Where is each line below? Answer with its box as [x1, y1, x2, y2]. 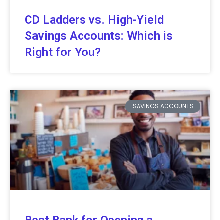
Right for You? [25, 45, 101, 59]
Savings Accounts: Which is [25, 29, 173, 43]
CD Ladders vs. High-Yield [25, 13, 164, 27]
